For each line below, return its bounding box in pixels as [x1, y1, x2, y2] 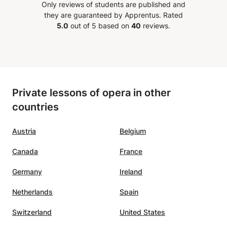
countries [12, 100, 59, 113]
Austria [12, 126, 36, 135]
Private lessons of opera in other [12, 86, 171, 99]
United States [120, 207, 165, 216]
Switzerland [12, 207, 52, 216]
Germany [12, 167, 42, 176]
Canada [12, 146, 38, 156]
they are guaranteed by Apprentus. [44, 10, 161, 19]
